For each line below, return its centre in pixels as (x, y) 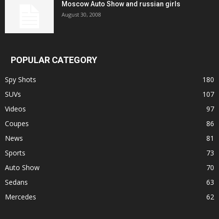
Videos (15, 109)
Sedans (16, 182)
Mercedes (21, 197)
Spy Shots (21, 79)
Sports (15, 153)
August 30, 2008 (81, 14)
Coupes (17, 123)
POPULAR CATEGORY (54, 60)
